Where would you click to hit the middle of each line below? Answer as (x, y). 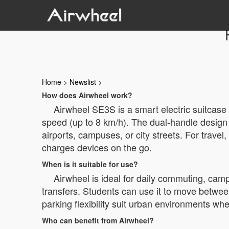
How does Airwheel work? (87, 95)
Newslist (83, 82)
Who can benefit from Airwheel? (98, 220)
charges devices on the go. (97, 147)
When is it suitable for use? (90, 164)
